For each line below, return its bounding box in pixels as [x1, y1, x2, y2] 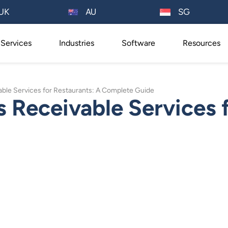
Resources [182, 38, 220, 48]
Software [121, 38, 155, 48]
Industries [59, 38, 94, 48]
